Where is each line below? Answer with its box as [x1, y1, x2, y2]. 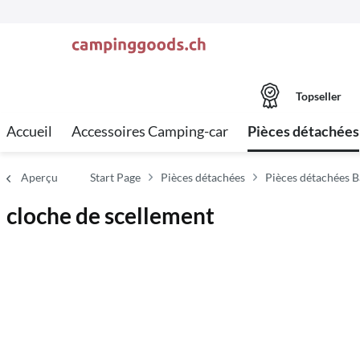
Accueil [6, 122, 52, 140]
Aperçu [21, 170, 58, 184]
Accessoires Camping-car [72, 122, 228, 140]
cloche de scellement [6, 202, 215, 229]
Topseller [295, 88, 342, 103]
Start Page [90, 170, 141, 184]
